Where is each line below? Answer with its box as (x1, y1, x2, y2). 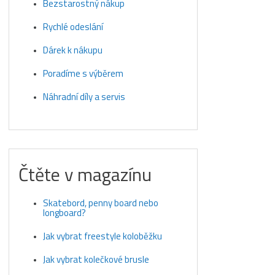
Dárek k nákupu (43, 43, 103, 58)
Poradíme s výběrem (43, 66, 124, 81)
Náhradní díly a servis (43, 90, 126, 104)
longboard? (43, 206, 87, 220)
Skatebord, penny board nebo (43, 196, 159, 211)
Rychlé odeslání (43, 20, 104, 34)
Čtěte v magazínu (18, 160, 152, 189)
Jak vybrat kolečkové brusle (43, 252, 150, 267)
